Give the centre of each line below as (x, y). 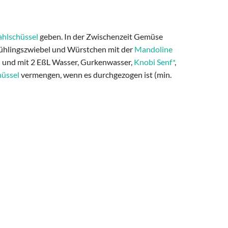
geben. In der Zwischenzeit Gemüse (101, 37)
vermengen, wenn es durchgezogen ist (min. (95, 75)
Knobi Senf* (154, 62)
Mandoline (153, 49)
